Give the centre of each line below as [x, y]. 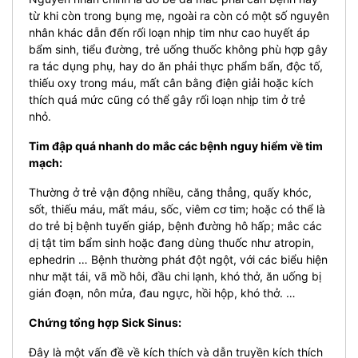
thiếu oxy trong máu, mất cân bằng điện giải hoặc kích [171, 82]
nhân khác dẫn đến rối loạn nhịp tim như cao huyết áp [169, 32]
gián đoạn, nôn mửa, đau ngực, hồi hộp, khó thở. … [162, 292]
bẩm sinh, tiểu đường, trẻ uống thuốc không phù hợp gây [178, 49]
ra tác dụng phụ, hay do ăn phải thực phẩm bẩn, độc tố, [176, 66]
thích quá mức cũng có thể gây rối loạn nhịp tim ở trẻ [167, 99]
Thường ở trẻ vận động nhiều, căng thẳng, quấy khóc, [170, 192]
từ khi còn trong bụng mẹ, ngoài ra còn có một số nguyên [179, 15]
